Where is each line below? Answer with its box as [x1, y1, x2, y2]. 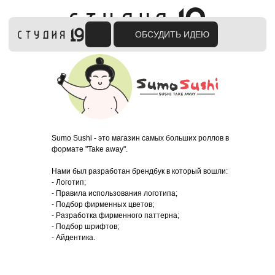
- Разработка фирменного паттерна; [52, 211, 179, 220]
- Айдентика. [52, 233, 95, 242]
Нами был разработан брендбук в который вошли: [52, 167, 228, 176]
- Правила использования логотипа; [52, 189, 177, 198]
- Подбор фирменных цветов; [52, 200, 154, 209]
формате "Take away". [52, 145, 128, 153]
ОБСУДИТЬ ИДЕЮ [96, 21, 150, 28]
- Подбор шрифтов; [52, 222, 119, 231]
